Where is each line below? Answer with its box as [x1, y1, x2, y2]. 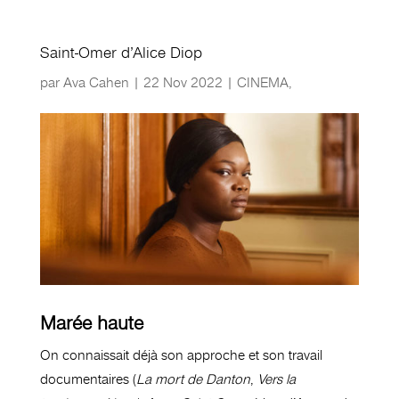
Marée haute [39, 312, 143, 336]
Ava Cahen [62, 74, 129, 91]
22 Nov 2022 [142, 74, 223, 91]
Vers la [256, 371, 296, 388]
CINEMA [236, 74, 289, 91]
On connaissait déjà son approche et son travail [39, 347, 322, 364]
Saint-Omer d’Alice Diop [39, 43, 202, 62]
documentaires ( [39, 371, 136, 388]
